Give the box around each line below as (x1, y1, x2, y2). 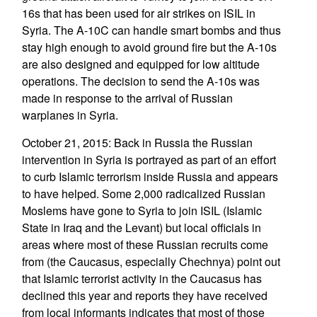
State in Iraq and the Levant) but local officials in (21, 219, 261, 236)
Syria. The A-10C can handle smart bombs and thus (21, 22, 281, 38)
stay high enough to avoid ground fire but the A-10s (21, 39, 277, 55)
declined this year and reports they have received (21, 287, 267, 304)
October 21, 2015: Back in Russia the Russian (21, 134, 253, 151)
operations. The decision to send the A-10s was (21, 73, 260, 89)
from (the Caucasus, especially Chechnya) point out (21, 253, 280, 270)
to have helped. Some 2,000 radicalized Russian (21, 185, 265, 202)
